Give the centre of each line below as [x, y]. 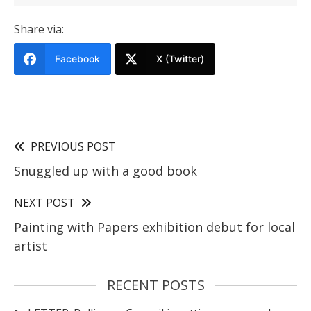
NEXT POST [44, 202]
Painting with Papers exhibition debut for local [154, 227]
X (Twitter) [180, 58]
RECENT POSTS [155, 285]
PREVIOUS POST [73, 146]
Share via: [39, 29]
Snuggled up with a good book [106, 170]
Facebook [77, 58]
